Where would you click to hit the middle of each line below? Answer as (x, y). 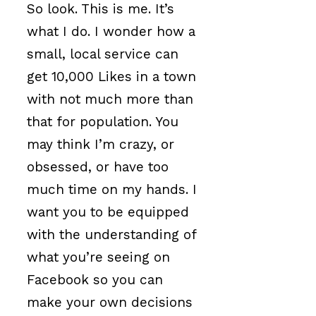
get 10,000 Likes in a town (111, 77)
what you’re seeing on (98, 257)
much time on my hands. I (112, 190)
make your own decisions (110, 303)
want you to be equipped (108, 212)
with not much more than (110, 99)
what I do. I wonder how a (111, 32)
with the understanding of (111, 235)
